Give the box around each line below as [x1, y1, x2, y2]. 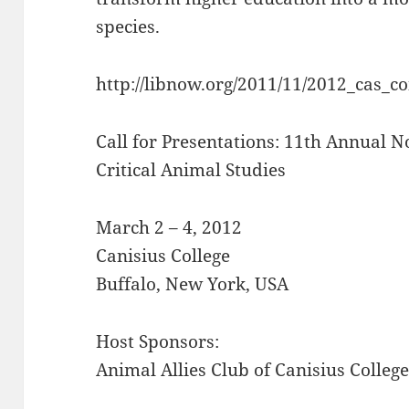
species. [96, 14, 161, 38]
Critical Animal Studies [96, 157, 287, 182]
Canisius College [96, 243, 231, 267]
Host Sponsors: [96, 329, 220, 353]
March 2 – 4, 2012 [96, 215, 243, 239]
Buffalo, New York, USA [96, 271, 289, 296]
